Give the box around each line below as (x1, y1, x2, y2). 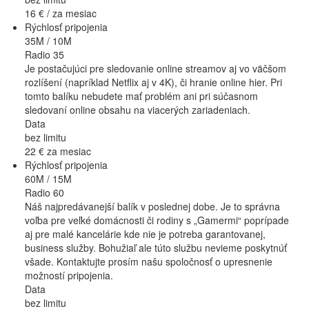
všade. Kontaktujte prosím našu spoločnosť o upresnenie (25, 254, 272, 268)
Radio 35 (25, 47, 64, 61)
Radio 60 (25, 185, 64, 199)
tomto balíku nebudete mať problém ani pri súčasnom (25, 88, 258, 103)
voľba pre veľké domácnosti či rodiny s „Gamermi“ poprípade (25, 212, 289, 227)
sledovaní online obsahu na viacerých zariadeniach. (25, 102, 250, 117)
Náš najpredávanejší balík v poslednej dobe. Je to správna (25, 199, 280, 213)
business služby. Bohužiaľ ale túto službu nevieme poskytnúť (25, 240, 287, 255)
